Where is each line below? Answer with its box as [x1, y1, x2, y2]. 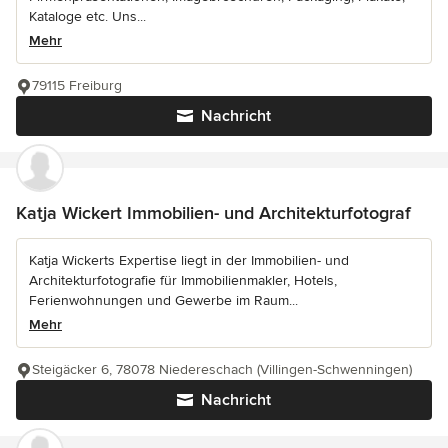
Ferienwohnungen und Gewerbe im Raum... [29, 292, 298, 310]
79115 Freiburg [32, 77, 122, 95]
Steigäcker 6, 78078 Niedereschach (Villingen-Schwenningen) [32, 361, 412, 379]
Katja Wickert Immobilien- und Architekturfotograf [16, 202, 411, 225]
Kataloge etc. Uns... [29, 8, 146, 26]
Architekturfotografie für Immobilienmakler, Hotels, [29, 272, 337, 290]
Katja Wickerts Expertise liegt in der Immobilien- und [29, 252, 349, 270]
